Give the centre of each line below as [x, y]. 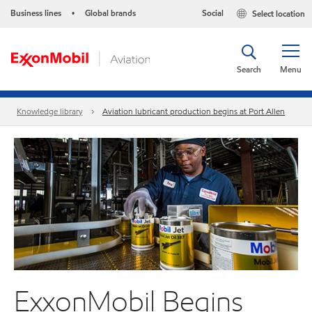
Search [249, 69]
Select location [279, 14]
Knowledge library [50, 111]
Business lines [36, 13]
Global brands [110, 13]
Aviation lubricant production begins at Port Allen [194, 111]
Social [212, 13]
